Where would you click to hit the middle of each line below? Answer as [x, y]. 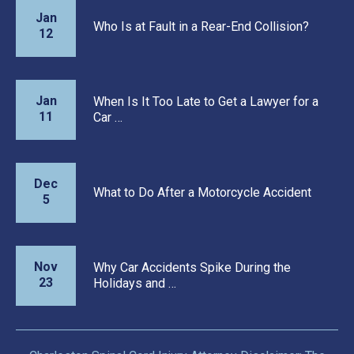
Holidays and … [135, 283]
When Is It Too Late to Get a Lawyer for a [206, 101]
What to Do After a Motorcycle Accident [202, 192]
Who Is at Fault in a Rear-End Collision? [201, 26]
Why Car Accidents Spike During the [192, 267]
